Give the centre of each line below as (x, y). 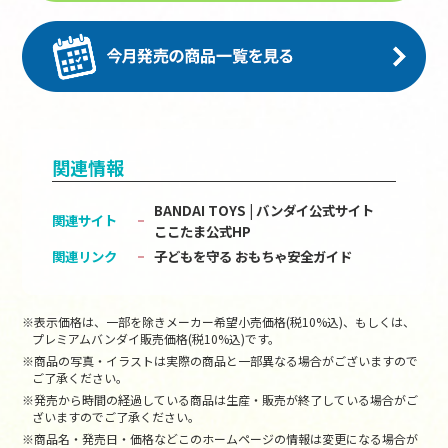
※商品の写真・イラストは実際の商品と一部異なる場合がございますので (220, 361)
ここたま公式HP (203, 230)
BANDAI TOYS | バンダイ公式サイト (264, 209)
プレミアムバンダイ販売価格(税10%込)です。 (156, 339)
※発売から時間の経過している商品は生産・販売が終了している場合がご (220, 400)
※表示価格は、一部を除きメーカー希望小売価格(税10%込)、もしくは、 (219, 322)
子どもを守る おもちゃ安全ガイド (253, 256)
